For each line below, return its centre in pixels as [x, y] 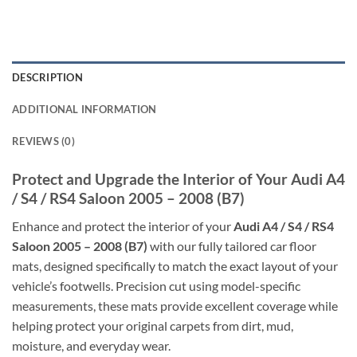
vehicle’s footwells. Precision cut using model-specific [156, 286]
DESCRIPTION [47, 78]
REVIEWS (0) [43, 141]
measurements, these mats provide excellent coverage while [175, 306]
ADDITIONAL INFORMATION [84, 110]
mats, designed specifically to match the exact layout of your [175, 266]
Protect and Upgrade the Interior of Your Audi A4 [178, 179]
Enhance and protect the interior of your [123, 226]
